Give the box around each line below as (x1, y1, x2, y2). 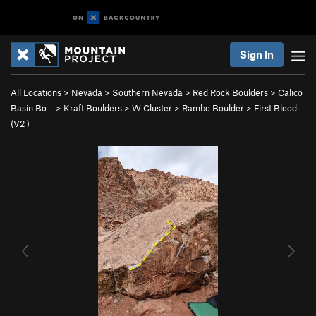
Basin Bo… (11, 102, 54, 114)
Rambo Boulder (182, 102, 244, 114)
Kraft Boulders (63, 102, 122, 114)
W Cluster (132, 102, 172, 114)
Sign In (240, 48, 274, 61)
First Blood (254, 102, 297, 114)
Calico (278, 87, 303, 98)
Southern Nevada (112, 87, 183, 98)
